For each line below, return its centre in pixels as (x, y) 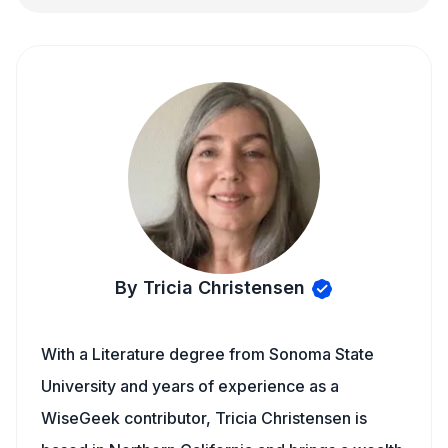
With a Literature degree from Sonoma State (207, 354)
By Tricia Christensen (209, 287)
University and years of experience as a (190, 386)
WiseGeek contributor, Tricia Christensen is (204, 418)
